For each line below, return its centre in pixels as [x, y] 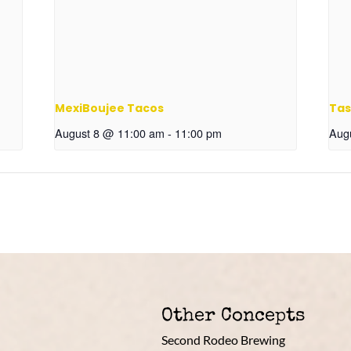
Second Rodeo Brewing [223, 340]
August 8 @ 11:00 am [110, 133]
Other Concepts [233, 317]
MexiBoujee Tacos [110, 109]
